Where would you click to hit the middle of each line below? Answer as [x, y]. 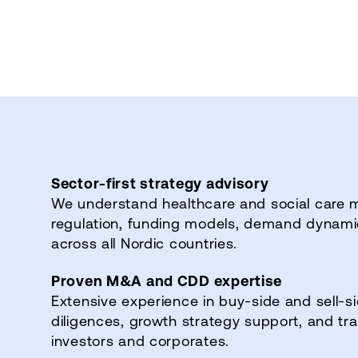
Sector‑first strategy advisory [160, 183]
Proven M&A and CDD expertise [167, 280]
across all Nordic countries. [146, 243]
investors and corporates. [142, 340]
